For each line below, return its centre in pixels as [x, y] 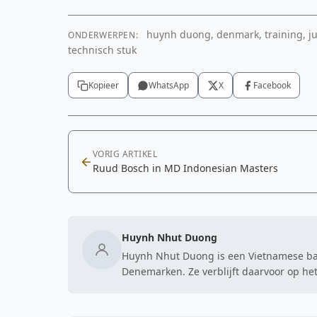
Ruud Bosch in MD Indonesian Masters [185, 168]
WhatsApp [169, 85]
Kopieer [104, 85]
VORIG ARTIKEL [125, 154]
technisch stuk [102, 50]
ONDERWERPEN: [103, 35]
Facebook [272, 85]
